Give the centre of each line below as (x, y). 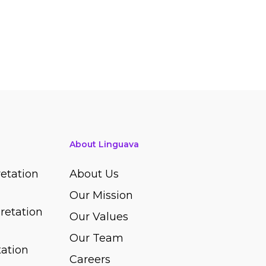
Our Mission (102, 195)
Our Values (99, 217)
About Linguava (104, 144)
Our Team (97, 238)
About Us (94, 174)
